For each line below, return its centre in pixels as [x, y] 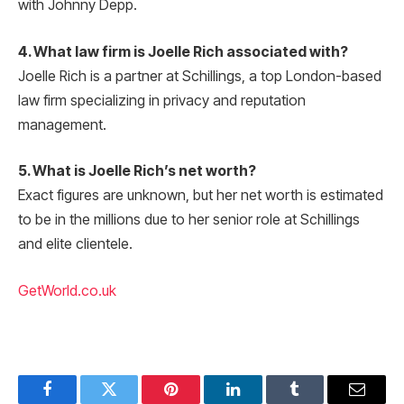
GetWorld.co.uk [67, 291]
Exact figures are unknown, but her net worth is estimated [201, 196]
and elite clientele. [75, 244]
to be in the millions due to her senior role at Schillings [189, 220]
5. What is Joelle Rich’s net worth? [137, 171]
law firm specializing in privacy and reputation [162, 100]
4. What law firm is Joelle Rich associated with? [183, 51]
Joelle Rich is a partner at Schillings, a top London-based [200, 76]
